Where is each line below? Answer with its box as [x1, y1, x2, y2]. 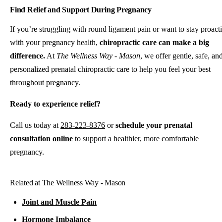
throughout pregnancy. [10, 78, 80, 87]
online [53, 134, 73, 143]
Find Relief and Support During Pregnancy [10, 5, 152, 14]
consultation [10, 134, 51, 143]
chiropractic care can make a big [100, 38, 209, 47]
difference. [10, 52, 45, 60]
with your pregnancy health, [10, 38, 100, 47]
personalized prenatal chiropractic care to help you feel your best [10, 65, 211, 74]
